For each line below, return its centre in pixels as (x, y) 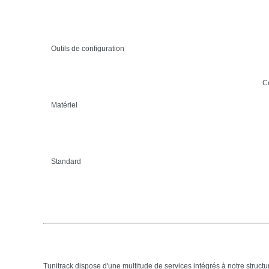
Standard (66, 161)
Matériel (64, 105)
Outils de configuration (87, 48)
